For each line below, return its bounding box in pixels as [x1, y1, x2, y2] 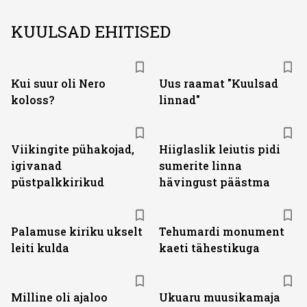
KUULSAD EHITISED [11, 21, 171, 42]
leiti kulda [11, 241, 69, 255]
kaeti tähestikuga [159, 241, 260, 255]
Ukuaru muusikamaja [159, 290, 280, 304]
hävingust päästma [159, 175, 270, 189]
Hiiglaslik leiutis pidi [159, 142, 280, 156]
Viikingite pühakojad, [11, 142, 134, 156]
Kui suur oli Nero [11, 76, 106, 90]
